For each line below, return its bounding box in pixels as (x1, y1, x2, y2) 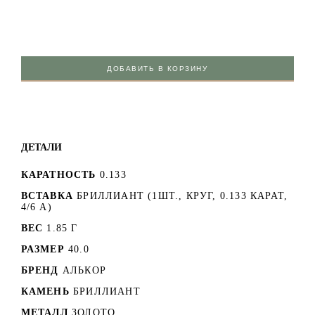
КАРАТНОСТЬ (20, 169, 96, 180)
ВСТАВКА (20, 190, 73, 201)
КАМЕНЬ (20, 285, 70, 297)
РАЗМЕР (20, 243, 65, 255)
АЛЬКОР (62, 264, 106, 276)
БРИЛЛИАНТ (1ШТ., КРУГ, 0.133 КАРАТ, (77, 190, 288, 201)
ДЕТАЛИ (20, 141, 62, 153)
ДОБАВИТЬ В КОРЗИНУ (107, 64, 208, 72)
